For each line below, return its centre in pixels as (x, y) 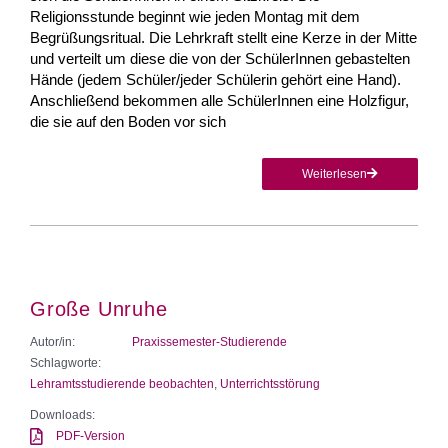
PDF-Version (91, 435)
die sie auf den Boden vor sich (128, 121)
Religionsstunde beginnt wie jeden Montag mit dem (195, 16)
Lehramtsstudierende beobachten (122, 383)
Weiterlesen (334, 173)
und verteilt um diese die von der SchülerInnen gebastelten (220, 58)
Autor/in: (52, 341)
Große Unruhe (99, 308)
